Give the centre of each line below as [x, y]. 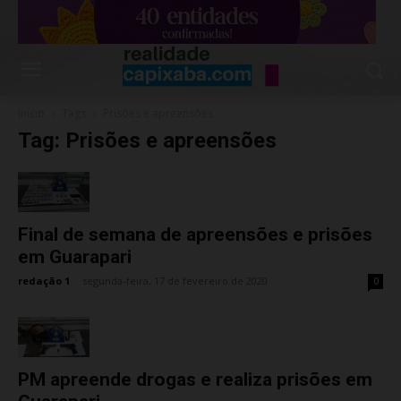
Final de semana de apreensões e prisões [195, 235]
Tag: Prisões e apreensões [147, 141]
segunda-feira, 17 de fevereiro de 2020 [175, 281]
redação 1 [44, 281]
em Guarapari [75, 257]
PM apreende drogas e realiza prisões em [195, 380]
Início [31, 114]
